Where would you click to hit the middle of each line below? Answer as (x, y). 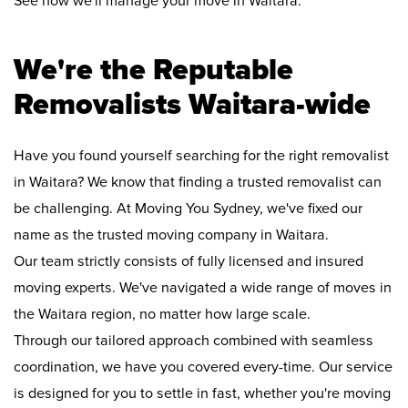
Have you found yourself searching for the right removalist (201, 156)
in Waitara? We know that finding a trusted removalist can (198, 183)
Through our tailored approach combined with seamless (194, 341)
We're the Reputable (153, 70)
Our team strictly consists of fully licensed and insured (189, 262)
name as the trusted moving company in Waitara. (171, 235)
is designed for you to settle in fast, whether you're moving (202, 394)
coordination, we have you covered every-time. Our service (203, 367)
